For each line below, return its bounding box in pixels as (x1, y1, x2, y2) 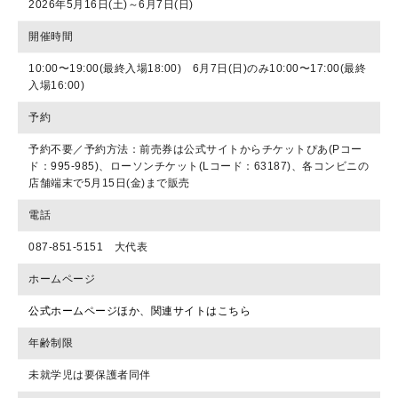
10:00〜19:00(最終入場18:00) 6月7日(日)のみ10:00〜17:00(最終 (28, 61, 366, 75)
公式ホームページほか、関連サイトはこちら (28, 304, 251, 317)
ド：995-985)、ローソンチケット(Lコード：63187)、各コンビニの (28, 159, 369, 172)
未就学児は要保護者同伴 (28, 368, 151, 381)
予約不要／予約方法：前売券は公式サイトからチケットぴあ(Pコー (28, 142, 362, 155)
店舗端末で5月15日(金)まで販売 (28, 176, 190, 189)
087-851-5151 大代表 (28, 240, 147, 253)
